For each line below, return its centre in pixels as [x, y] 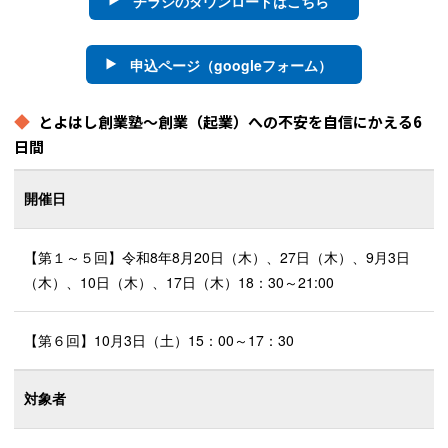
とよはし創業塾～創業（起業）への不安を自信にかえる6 [230, 122]
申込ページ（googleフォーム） [231, 65]
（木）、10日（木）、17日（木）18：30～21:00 [179, 282]
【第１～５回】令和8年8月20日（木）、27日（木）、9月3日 [217, 257]
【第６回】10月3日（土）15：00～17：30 [159, 340]
